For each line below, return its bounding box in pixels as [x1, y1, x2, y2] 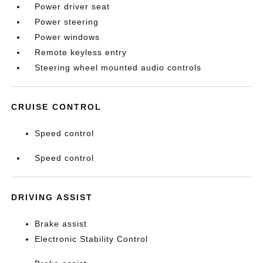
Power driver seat [35, 1, 110, 11]
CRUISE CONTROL [11, 102, 102, 112]
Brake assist [35, 218, 87, 228]
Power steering [35, 16, 99, 26]
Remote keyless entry [35, 47, 127, 57]
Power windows [35, 32, 100, 42]
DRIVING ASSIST [11, 192, 93, 202]
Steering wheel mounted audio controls [35, 62, 202, 72]
